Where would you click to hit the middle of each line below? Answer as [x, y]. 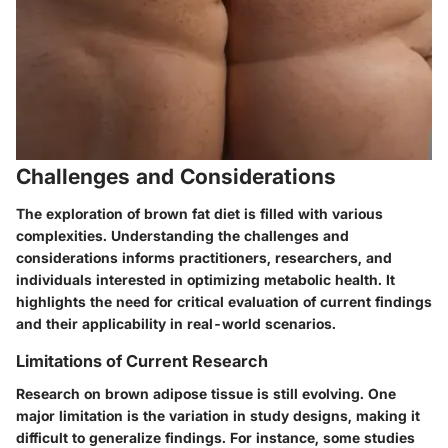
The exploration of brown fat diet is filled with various [199, 214]
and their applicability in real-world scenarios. [176, 324]
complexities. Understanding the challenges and [182, 236]
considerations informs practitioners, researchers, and [204, 258]
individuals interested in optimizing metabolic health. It [205, 280]
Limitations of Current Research [142, 361]
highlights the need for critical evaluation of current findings [224, 302]
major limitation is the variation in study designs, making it [218, 415]
